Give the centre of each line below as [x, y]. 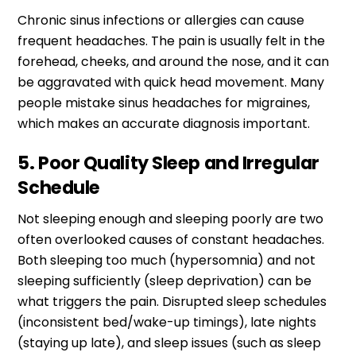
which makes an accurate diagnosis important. [164, 123]
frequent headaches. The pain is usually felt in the [172, 41]
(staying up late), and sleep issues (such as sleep [170, 342]
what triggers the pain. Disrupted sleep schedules [172, 301]
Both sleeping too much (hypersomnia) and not [167, 260]
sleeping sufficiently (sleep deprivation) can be [165, 281]
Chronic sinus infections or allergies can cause [161, 20]
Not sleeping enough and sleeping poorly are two [171, 219]
